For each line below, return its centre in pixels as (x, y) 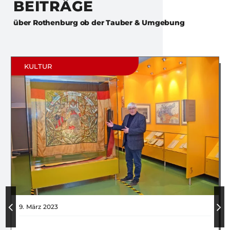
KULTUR (38, 66)
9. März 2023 (39, 207)
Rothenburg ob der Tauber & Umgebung (109, 23)
